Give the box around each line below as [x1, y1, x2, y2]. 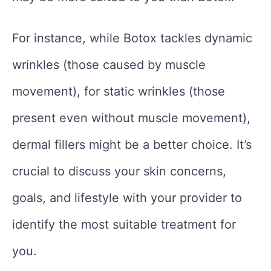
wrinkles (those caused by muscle [12, 57, 206, 73]
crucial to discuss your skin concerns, [12, 164, 226, 179]
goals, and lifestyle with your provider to [12, 191, 242, 206]
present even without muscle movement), [12, 111, 250, 126]
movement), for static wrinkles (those [12, 84, 225, 99]
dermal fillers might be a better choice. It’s [12, 137, 252, 152]
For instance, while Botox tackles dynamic [12, 31, 252, 46]
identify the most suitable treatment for [12, 217, 236, 232]
